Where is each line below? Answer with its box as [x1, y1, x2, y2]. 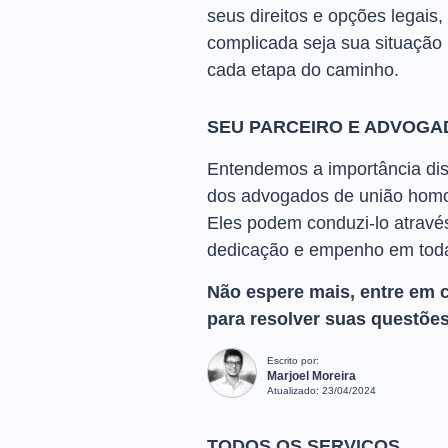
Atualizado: [267, 385, 322, 396]
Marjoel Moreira [267, 369, 356, 383]
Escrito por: [267, 355, 319, 366]
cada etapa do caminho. [207, 60, 399, 80]
